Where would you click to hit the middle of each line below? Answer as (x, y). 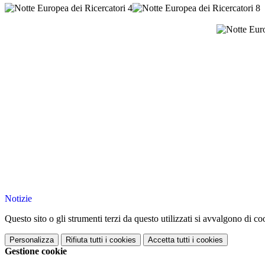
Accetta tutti (169, 240)
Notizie (18, 199)
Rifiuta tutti (84, 240)
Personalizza (32, 240)
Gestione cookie (36, 251)
